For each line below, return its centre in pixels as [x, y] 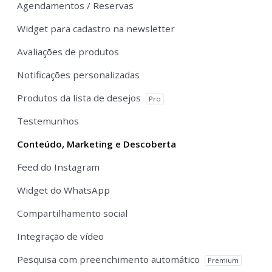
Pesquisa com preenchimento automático [110, 259]
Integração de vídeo [60, 236]
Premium [223, 260]
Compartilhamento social [72, 213]
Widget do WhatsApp [63, 190]
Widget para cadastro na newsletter [96, 28]
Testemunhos [48, 121]
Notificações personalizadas [78, 74]
